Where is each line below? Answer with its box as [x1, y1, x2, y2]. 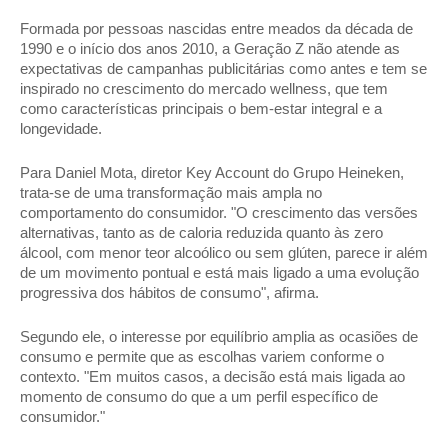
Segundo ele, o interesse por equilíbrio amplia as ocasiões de [20, 329, 418, 345]
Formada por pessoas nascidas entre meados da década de [20, 21, 413, 37]
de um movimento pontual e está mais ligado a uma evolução [20, 265, 419, 281]
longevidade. [20, 121, 114, 137]
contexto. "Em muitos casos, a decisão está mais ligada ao [20, 369, 405, 385]
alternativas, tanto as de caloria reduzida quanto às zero [20, 225, 383, 241]
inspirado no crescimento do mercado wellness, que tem [20, 81, 388, 97]
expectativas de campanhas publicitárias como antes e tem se [20, 61, 427, 77]
